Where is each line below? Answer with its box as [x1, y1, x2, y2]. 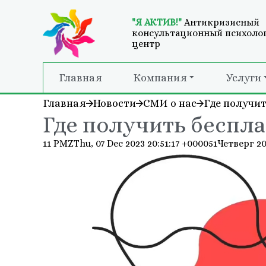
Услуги [226, 72, 261, 84]
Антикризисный [182, 17, 260, 28]
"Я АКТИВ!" [132, 17, 182, 28]
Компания [133, 72, 187, 84]
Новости [93, 97, 136, 109]
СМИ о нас [143, 97, 197, 109]
